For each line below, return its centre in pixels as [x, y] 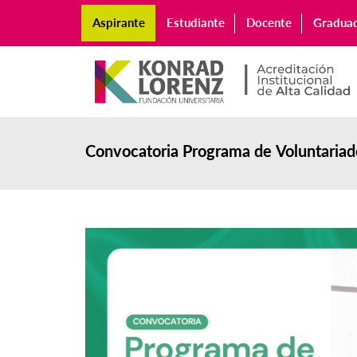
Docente [269, 23]
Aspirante [118, 23]
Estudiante [195, 23]
